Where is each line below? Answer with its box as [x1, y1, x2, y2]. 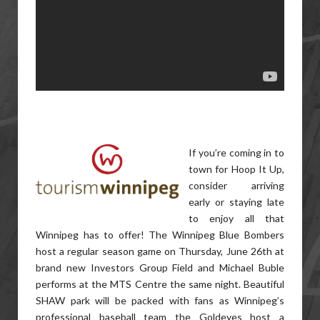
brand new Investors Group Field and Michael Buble [36, 261, 284, 274]
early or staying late [189, 195, 284, 208]
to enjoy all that [189, 211, 284, 224]
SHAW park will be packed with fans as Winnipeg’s [36, 294, 284, 306]
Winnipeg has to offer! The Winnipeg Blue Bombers [36, 228, 284, 241]
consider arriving [189, 179, 284, 191]
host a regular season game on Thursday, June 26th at [36, 244, 284, 257]
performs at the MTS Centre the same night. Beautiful [36, 277, 284, 290]
